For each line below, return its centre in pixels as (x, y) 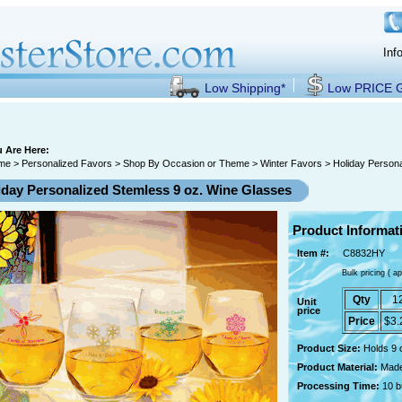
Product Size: (330, 348)
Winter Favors (291, 163)
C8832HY (364, 253)
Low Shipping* (245, 88)
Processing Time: (340, 385)
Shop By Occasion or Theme (186, 163)
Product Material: (339, 367)
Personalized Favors (67, 163)
